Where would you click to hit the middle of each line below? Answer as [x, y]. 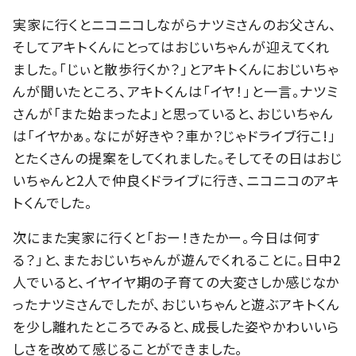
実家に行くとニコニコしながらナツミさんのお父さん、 [175, 24]
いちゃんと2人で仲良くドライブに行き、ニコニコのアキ [177, 180]
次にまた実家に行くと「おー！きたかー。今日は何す [166, 237]
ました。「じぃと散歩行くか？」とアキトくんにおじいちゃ [176, 68]
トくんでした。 [53, 202]
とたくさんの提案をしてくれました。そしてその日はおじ [178, 157]
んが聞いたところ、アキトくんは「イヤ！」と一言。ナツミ [176, 91]
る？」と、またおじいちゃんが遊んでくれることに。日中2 [177, 259]
